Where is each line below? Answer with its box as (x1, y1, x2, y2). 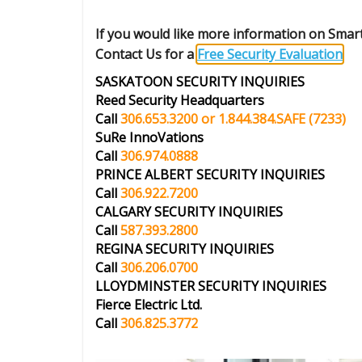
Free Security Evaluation (197, 44, 343, 63)
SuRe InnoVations (95, 128, 204, 146)
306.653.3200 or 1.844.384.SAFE (120, 109, 305, 128)
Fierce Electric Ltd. (95, 295, 202, 314)
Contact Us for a (95, 44, 197, 63)
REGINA (95, 239, 145, 258)
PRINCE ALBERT (95, 165, 196, 183)
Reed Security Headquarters (95, 90, 264, 109)
